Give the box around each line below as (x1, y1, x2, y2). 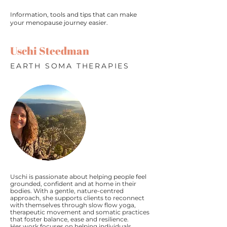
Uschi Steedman (10, 44, 89, 58)
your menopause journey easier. (10, 19, 108, 26)
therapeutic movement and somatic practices (10, 208, 149, 216)
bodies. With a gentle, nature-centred (10, 187, 124, 195)
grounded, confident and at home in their (10, 180, 136, 187)
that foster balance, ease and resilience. (10, 215, 129, 223)
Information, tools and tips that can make (10, 11, 137, 18)
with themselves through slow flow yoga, (10, 201, 136, 209)
